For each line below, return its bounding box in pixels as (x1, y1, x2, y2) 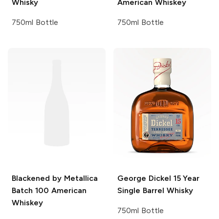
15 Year (171, 173, 200, 183)
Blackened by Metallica (12, 173, 98, 183)
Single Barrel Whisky (117, 185, 193, 195)
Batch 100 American (12, 185, 87, 195)
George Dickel (117, 173, 171, 183)
